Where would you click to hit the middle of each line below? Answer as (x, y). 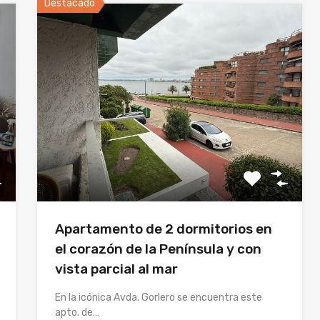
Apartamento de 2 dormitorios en (164, 229)
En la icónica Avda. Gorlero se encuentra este (159, 298)
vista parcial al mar (117, 269)
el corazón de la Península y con (159, 249)
